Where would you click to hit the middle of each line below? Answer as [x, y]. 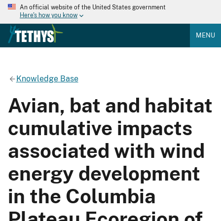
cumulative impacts [100, 128]
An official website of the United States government [93, 7]
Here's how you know [49, 16]
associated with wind [106, 150]
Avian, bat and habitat [110, 105]
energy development [104, 173]
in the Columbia [82, 196]
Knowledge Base [47, 78]
